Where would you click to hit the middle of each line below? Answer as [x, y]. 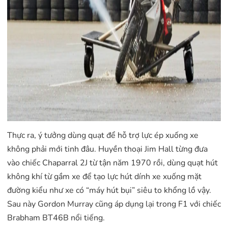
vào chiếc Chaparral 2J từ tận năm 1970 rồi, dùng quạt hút [112, 163]
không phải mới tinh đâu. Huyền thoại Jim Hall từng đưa [107, 149]
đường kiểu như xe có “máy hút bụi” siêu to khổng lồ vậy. [109, 190]
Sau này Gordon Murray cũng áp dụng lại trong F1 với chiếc [114, 204]
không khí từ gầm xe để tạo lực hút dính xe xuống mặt [104, 176]
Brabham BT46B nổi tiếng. [56, 218]
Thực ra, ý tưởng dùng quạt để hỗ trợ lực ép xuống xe [103, 135]
